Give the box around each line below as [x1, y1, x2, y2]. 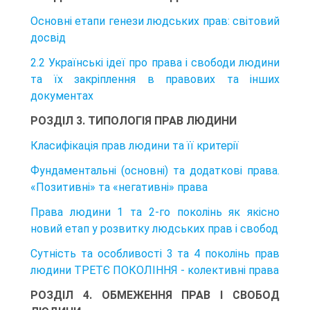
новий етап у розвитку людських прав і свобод [30, 221, 278, 235]
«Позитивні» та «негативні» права [30, 180, 208, 194]
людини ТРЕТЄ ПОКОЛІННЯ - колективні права [30, 263, 279, 277]
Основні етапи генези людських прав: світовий [30, 14, 280, 28]
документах [30, 89, 93, 102]
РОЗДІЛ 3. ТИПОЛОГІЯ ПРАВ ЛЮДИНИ [30, 113, 237, 127]
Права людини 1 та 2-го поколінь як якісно [30, 205, 280, 219]
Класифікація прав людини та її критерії [30, 138, 239, 152]
